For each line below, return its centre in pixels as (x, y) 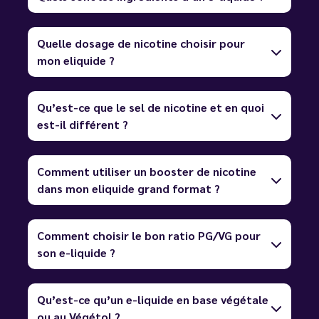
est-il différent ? (83, 124)
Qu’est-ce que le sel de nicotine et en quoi (151, 107)
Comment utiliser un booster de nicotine (147, 171)
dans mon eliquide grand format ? (129, 188)
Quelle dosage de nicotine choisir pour (141, 43)
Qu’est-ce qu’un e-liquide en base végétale (153, 299)
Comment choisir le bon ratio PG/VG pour (149, 235)
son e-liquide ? (76, 252)
